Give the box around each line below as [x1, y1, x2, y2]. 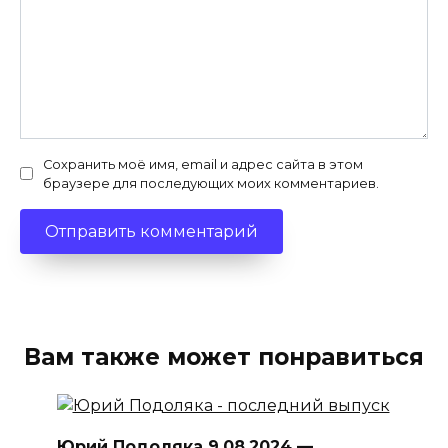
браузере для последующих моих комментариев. [43, 175, 379, 191]
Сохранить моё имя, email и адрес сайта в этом [43, 156, 363, 172]
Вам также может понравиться [24, 343, 424, 372]
